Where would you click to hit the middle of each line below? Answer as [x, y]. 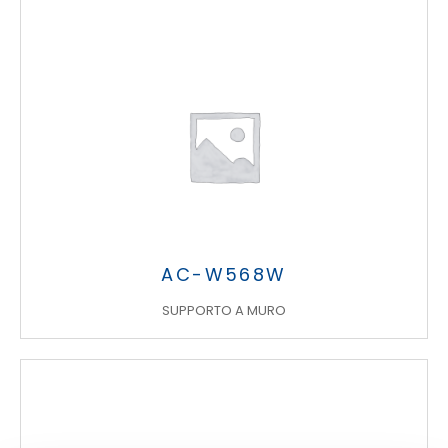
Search [47, 225]
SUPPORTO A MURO [224, 310]
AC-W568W [224, 274]
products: [58, 250]
